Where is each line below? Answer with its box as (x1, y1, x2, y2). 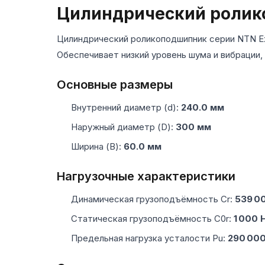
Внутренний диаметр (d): (71, 101, 181, 113)
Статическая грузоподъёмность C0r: (71, 212, 234, 224)
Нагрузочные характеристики (57, 169, 235, 183)
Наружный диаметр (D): (71, 121, 176, 132)
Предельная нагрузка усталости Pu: (71, 232, 228, 244)
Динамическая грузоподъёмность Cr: (71, 193, 235, 205)
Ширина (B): (71, 140, 124, 152)
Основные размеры (57, 77, 173, 92)
